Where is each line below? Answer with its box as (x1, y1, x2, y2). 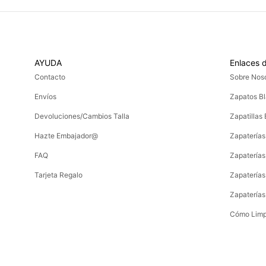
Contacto (34, 72, 65, 81)
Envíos (34, 91, 56, 101)
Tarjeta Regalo (34, 170, 83, 179)
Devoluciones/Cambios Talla (34, 111, 129, 121)
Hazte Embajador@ (34, 131, 98, 140)
